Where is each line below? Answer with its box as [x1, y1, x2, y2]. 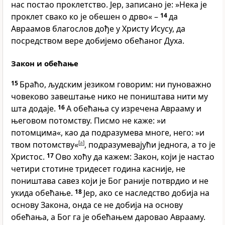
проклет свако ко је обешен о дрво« [11, 11, 152, 23]
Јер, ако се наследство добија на [83, 187, 209, 199]
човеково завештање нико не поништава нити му [11, 91, 208, 102]
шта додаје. [11, 103, 58, 115]
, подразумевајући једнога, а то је [84, 139, 215, 151]
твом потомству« [11, 139, 78, 151]
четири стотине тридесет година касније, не [11, 163, 185, 175]
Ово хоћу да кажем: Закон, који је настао [55, 151, 214, 163]
